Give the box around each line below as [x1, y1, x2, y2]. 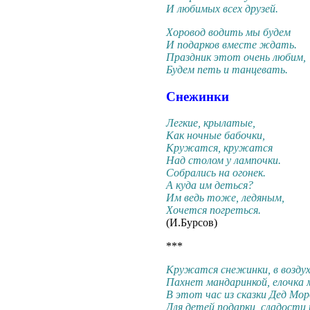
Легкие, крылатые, [166, 117, 255, 129]
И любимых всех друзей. [166, 2, 278, 15]
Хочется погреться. [166, 204, 261, 217]
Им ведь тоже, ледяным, [166, 192, 284, 204]
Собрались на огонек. [166, 167, 266, 179]
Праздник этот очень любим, [166, 51, 306, 63]
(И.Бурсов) [166, 217, 217, 229]
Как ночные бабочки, [166, 129, 265, 142]
